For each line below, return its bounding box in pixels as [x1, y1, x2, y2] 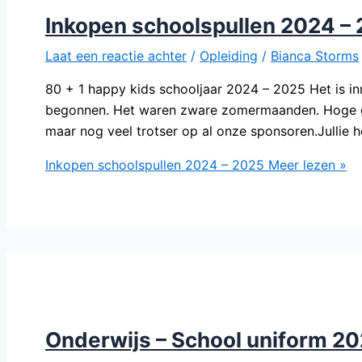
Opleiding [200, 47, 258, 64]
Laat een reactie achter [45, 47, 187, 64]
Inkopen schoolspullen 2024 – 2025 [45, 156, 264, 173]
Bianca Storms [271, 47, 359, 64]
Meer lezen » [264, 156, 347, 173]
